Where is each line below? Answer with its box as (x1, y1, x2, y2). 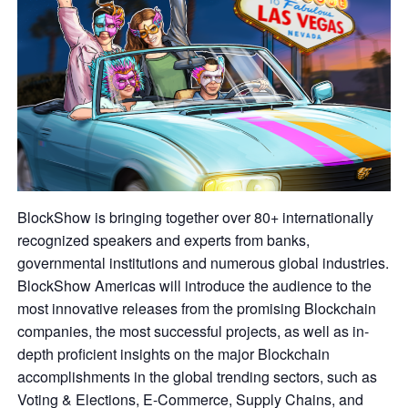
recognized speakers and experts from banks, (16, 229, 310, 250)
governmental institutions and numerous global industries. (16, 251, 389, 273)
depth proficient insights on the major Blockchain (16, 342, 330, 364)
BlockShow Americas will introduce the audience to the (16, 274, 372, 296)
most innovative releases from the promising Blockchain (16, 297, 376, 319)
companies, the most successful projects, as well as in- (16, 320, 369, 342)
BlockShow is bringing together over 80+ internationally (16, 206, 373, 228)
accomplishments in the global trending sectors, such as (16, 365, 377, 387)
